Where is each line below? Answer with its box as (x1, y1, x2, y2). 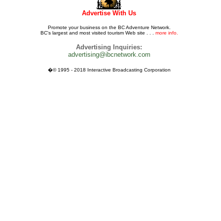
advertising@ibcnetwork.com (68, 51, 150, 58)
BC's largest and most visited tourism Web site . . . (40, 30, 155, 36)
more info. (155, 30, 178, 36)
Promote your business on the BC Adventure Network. (47, 25, 171, 30)
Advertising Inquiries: (76, 43, 142, 51)
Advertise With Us (82, 9, 136, 17)
